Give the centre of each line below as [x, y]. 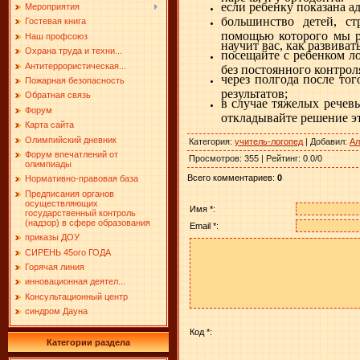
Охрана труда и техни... [74, 51]
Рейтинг [282, 158]
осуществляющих [61, 203]
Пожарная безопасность [75, 81]
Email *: [204, 225]
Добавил [327, 141]
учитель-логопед [269, 141]
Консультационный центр [76, 296]
